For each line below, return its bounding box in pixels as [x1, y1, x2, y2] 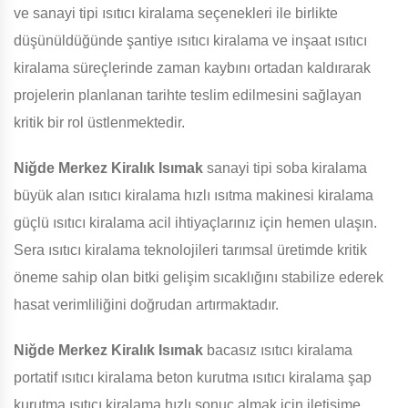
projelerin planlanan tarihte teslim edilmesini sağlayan [14, 87, 362, 104]
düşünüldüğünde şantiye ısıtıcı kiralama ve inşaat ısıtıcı [14, 33, 367, 49]
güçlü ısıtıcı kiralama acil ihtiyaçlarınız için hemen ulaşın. [14, 215, 377, 231]
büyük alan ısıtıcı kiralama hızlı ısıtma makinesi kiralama [14, 188, 373, 204]
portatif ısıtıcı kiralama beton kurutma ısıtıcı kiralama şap [14, 370, 372, 386]
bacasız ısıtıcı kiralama [203, 342, 352, 359]
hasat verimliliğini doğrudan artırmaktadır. [14, 297, 279, 313]
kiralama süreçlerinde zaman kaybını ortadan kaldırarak [14, 60, 371, 76]
